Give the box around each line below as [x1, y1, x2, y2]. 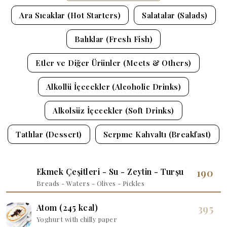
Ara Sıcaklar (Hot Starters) [19, 10, 121, 20]
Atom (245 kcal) [36, 202, 98, 213]
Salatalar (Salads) [142, 10, 208, 20]
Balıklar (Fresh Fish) [74, 34, 153, 44]
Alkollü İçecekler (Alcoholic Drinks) [46, 82, 181, 92]
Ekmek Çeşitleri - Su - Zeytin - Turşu [36, 166, 184, 177]
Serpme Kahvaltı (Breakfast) [103, 129, 211, 139]
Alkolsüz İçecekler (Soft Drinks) [53, 105, 174, 116]
